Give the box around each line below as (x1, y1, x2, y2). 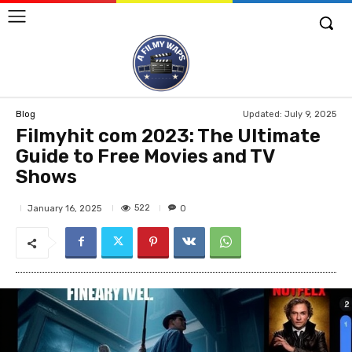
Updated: (243, 108, 282, 119)
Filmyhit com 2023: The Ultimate (16, 125, 321, 148)
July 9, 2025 (284, 108, 336, 119)
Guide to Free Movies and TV (16, 145, 274, 168)
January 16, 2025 (27, 203, 101, 214)
